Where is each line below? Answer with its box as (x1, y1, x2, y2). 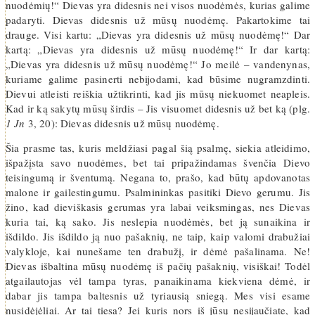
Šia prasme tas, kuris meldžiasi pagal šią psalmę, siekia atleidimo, (6, 141, 310, 155)
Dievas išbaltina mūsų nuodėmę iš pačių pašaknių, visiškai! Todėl (6, 259, 310, 273)
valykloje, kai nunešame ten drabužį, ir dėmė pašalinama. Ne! (6, 244, 310, 258)
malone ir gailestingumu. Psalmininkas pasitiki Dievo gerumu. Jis (6, 185, 310, 199)
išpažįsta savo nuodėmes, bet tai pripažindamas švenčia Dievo (6, 155, 310, 169)
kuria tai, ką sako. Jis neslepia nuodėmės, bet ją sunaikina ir (6, 214, 310, 229)
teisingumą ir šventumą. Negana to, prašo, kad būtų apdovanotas (6, 170, 310, 184)
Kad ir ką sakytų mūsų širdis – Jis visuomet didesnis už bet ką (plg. (6, 101, 310, 115)
